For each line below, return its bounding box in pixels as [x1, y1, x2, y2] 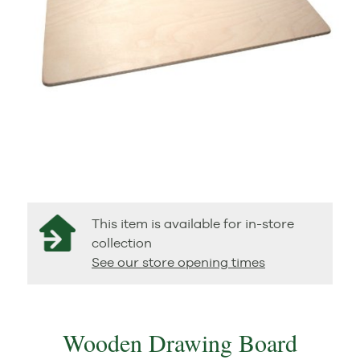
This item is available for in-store [92, 216, 294, 231]
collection [92, 235, 152, 251]
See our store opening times [92, 255, 265, 270]
